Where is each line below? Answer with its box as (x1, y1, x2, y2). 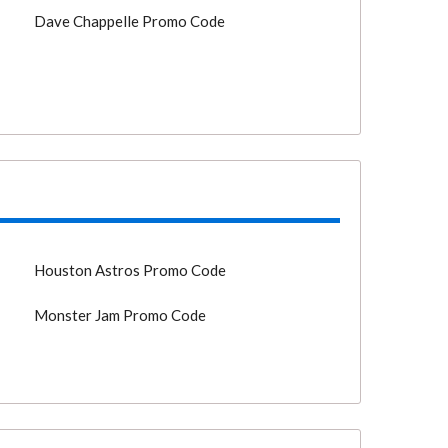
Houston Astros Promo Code (34, 261, 227, 279)
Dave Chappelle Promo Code (34, 12, 226, 30)
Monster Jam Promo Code (34, 306, 207, 324)
